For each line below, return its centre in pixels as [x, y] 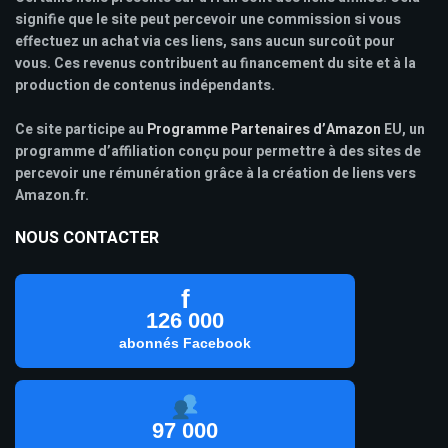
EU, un [403, 129]
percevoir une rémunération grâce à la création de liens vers [215, 173]
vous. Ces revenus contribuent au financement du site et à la [215, 63]
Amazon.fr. [52, 195]
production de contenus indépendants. [145, 85]
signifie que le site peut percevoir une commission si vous [208, 19]
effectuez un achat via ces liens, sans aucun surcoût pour [205, 41]
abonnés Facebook [185, 342]
